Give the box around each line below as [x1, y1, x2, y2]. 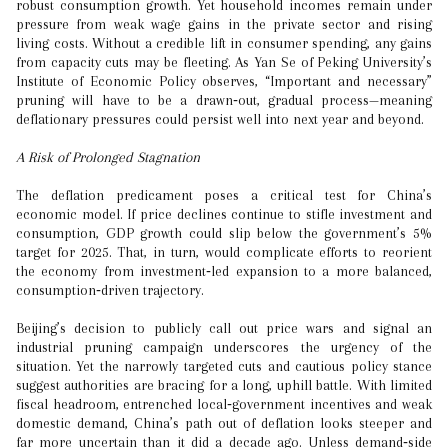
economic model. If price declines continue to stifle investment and [16, 206, 432, 222]
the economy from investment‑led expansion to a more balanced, [16, 263, 432, 279]
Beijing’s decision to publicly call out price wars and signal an [16, 320, 432, 336]
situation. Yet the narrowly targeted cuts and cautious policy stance [16, 358, 432, 374]
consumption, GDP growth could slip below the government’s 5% [16, 225, 432, 241]
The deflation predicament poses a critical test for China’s [16, 187, 432, 203]
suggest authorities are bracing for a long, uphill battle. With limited [16, 377, 432, 393]
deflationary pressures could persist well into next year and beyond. [16, 111, 424, 127]
